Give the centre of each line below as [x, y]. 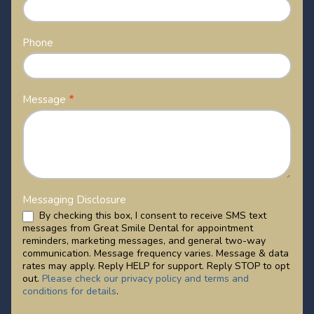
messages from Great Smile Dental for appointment [138, 228]
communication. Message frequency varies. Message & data [156, 253]
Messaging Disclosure [74, 200]
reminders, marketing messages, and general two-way [144, 241]
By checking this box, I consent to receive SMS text [151, 216]
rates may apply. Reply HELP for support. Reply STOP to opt [156, 266]
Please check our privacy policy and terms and [145, 279]
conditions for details [69, 291]
